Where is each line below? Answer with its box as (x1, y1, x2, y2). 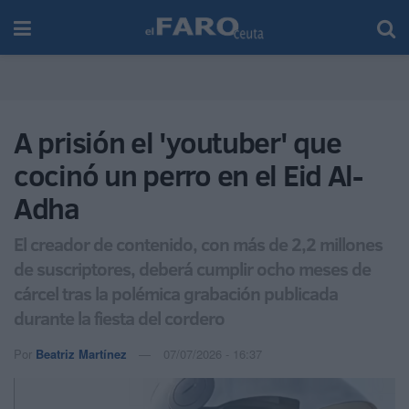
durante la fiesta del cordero (14, 304, 225, 330)
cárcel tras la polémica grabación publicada (14, 279, 338, 306)
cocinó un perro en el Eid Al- (14, 155, 362, 195)
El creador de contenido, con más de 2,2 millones (14, 230, 383, 257)
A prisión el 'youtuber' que (14, 122, 341, 163)
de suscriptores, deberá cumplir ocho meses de (14, 255, 371, 281)
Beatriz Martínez (36, 344, 127, 362)
